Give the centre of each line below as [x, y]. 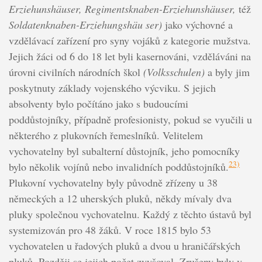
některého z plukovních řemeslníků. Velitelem [106, 135]
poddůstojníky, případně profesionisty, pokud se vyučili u [130, 119]
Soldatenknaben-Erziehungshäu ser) [85, 25]
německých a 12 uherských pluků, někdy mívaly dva [120, 198]
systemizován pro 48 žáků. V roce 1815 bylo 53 [110, 230]
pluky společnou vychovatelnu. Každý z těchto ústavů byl [130, 214]
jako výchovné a [197, 25]
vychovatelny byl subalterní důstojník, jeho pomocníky [124, 151]
